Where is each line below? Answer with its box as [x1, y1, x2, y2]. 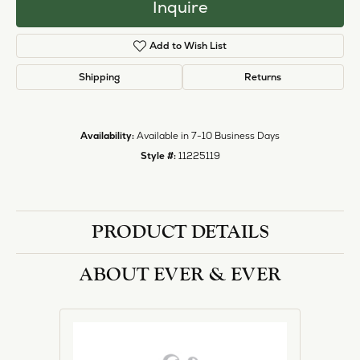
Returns [244, 71, 282, 84]
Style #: [140, 149, 176, 162]
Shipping [78, 71, 120, 84]
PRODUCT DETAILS [91, 221, 269, 243]
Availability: [80, 129, 134, 142]
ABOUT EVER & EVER [79, 264, 281, 286]
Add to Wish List [149, 39, 227, 53]
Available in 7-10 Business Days [137, 129, 280, 142]
